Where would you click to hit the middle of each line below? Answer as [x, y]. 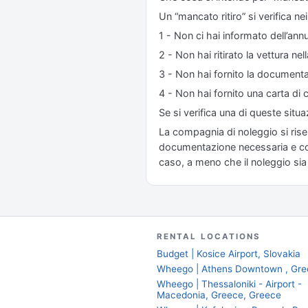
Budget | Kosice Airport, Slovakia [229, 254]
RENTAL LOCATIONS [209, 236]
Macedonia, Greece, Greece [219, 295]
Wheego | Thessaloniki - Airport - [229, 284]
